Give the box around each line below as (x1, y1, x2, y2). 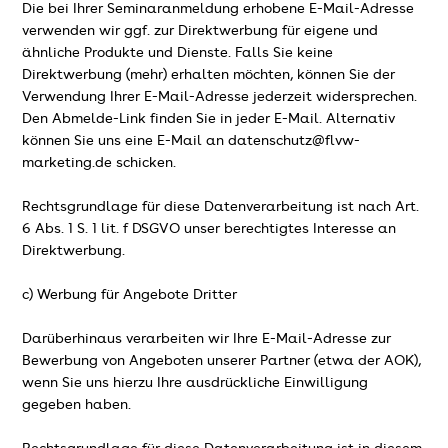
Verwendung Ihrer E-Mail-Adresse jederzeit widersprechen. (22, 89, 418, 104)
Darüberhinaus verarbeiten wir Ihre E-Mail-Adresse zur (22, 331, 392, 346)
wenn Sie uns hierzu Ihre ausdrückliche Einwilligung (22, 375, 369, 390)
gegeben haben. (22, 397, 132, 412)
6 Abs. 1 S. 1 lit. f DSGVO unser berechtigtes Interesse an (22, 221, 397, 236)
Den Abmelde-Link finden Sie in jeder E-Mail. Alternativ (22, 111, 396, 126)
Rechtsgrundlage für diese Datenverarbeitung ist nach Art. (22, 199, 420, 214)
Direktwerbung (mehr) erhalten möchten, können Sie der (22, 67, 396, 82)
